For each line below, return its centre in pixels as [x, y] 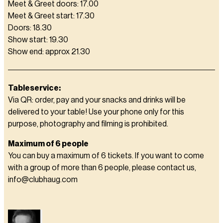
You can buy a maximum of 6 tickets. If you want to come [106, 156]
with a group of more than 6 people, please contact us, [102, 168]
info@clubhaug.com [43, 180]
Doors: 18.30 [30, 28]
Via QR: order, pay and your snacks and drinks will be [97, 100]
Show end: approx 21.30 [49, 52]
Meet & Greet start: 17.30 [51, 16]
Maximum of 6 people [48, 144]
